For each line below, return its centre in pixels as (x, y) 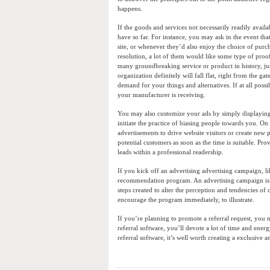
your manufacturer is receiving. (162, 95)
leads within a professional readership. (171, 152)
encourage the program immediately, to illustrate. (186, 200)
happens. (130, 9)
